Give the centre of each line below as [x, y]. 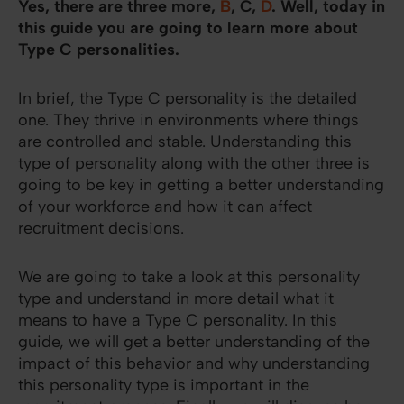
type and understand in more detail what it [176, 299]
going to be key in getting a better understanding [201, 185]
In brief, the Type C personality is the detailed [188, 99]
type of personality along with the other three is [194, 164]
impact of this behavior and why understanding [194, 364]
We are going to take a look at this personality [189, 277]
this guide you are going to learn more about [188, 28]
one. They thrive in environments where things [188, 120]
